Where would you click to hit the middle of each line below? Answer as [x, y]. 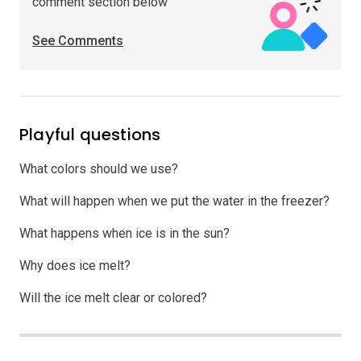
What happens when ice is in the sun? [126, 233]
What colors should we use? [100, 168]
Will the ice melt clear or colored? [113, 297]
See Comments [78, 40]
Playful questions [90, 134]
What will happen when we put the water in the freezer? [176, 201]
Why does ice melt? [75, 265]
